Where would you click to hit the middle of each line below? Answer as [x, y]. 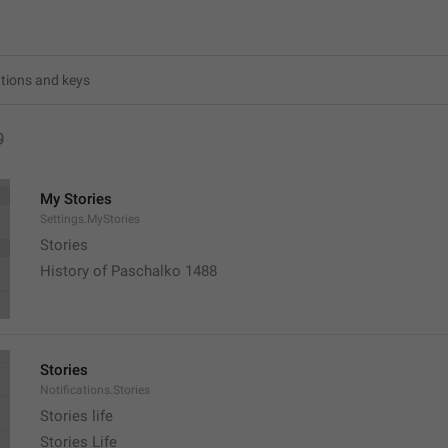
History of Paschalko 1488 [128, 271]
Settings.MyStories [90, 219]
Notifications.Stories [95, 390]
